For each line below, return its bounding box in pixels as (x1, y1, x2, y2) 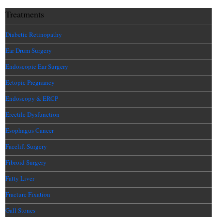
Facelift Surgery (5, 141, 47, 151)
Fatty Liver (5, 173, 35, 183)
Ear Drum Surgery (5, 46, 52, 55)
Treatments (5, 8, 45, 20)
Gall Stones (5, 205, 36, 215)
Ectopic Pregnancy (5, 77, 55, 87)
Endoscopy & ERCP (5, 93, 59, 103)
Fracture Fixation (5, 189, 51, 199)
